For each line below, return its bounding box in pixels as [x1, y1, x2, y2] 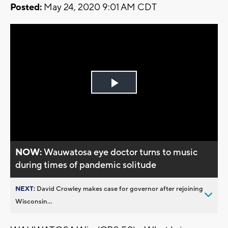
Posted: [10, 2, 42, 14]
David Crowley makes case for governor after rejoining [37, 184, 203, 193]
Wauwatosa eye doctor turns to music [44, 146, 198, 158]
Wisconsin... [15, 197, 52, 206]
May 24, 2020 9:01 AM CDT [42, 2, 157, 14]
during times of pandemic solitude [15, 159, 157, 171]
